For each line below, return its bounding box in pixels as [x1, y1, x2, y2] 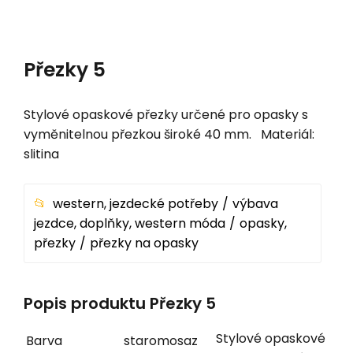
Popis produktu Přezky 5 [24, 292, 216, 315]
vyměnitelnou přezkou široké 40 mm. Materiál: [24, 124, 314, 143]
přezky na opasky [90, 233, 199, 252]
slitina [24, 144, 59, 163]
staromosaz [124, 331, 198, 350]
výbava [232, 194, 278, 213]
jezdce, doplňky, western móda [34, 214, 225, 232]
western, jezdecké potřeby [53, 194, 218, 213]
